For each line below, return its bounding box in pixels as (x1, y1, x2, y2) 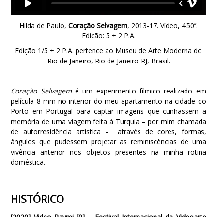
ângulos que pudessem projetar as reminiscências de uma (11, 137, 206, 146)
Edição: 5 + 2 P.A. (81, 31, 136, 40)
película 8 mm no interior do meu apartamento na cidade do (11, 96, 206, 106)
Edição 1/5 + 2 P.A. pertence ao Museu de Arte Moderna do (15, 46, 202, 55)
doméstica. (11, 157, 46, 167)
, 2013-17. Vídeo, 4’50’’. (127, 20, 198, 30)
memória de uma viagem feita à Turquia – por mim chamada (11, 116, 206, 126)
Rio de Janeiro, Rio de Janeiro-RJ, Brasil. (47, 56, 170, 65)
